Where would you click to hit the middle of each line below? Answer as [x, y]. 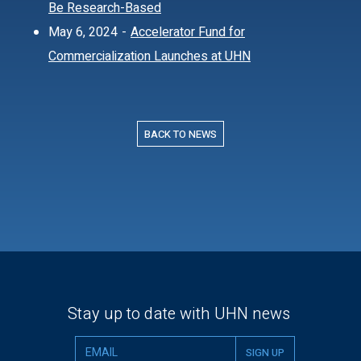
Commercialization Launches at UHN [149, 56]
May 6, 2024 [83, 32]
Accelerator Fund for [188, 32]
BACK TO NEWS [180, 134]
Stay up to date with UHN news [179, 314]
